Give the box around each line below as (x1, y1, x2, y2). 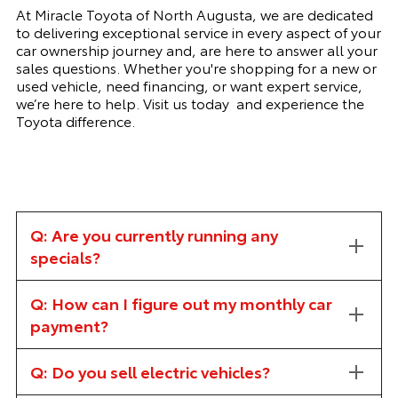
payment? (29, 314, 108, 337)
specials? (29, 245, 100, 268)
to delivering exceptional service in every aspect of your (15, 21, 381, 42)
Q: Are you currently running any (29, 223, 278, 246)
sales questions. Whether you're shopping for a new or (15, 57, 377, 77)
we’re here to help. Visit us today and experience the (15, 92, 364, 113)
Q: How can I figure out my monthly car (29, 291, 332, 314)
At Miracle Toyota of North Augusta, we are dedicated (15, 4, 373, 24)
